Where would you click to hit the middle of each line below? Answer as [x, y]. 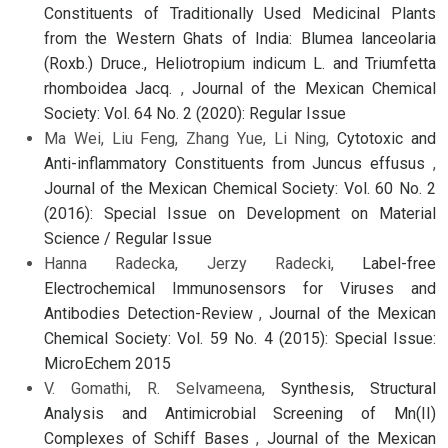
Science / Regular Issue [128, 239]
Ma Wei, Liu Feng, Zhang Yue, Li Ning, [191, 139]
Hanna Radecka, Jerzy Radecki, [203, 264]
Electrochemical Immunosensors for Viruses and [240, 289]
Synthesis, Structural [358, 389]
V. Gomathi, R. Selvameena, [162, 389]
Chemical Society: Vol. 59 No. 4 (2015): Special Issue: [240, 339]
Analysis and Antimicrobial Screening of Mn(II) [240, 414]
